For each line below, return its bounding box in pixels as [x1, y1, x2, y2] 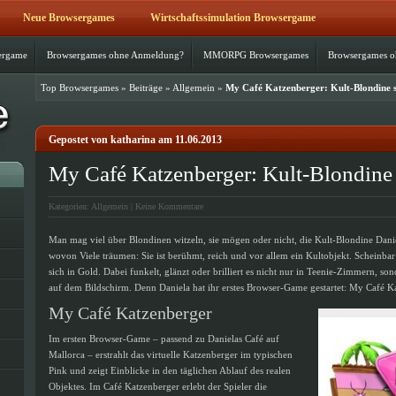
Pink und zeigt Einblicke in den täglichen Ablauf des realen [49, 365, 291, 376]
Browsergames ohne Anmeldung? [47, 49, 184, 60]
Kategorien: [49, 202, 91, 211]
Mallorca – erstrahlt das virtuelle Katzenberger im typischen [49, 349, 293, 360]
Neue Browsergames [23, 11, 115, 24]
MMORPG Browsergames [203, 49, 308, 60]
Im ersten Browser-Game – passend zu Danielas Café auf [49, 333, 279, 344]
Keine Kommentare [135, 202, 203, 211]
